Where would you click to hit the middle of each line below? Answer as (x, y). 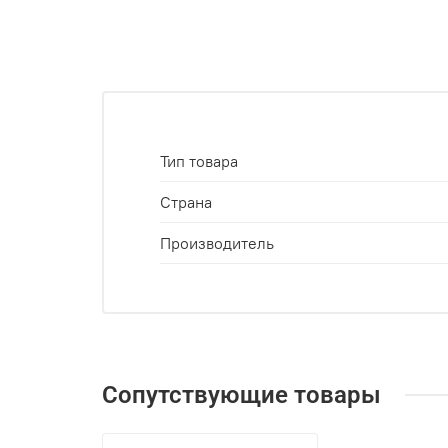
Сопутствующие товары (241, 395)
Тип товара (199, 161)
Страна (186, 202)
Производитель (217, 243)
